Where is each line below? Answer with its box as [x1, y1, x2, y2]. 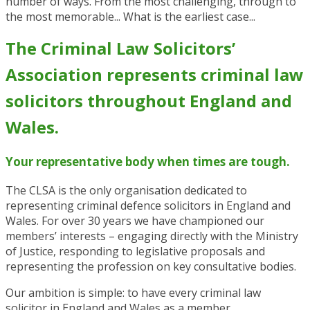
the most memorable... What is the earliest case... [6, 9, 255, 25]
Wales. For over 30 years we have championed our [6, 213, 264, 229]
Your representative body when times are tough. [6, 154, 290, 170]
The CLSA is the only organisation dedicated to [6, 183, 247, 199]
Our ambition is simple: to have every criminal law [6, 285, 261, 301]
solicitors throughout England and [6, 89, 292, 113]
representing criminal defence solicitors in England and [6, 198, 291, 214]
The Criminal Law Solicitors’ [6, 37, 235, 60]
